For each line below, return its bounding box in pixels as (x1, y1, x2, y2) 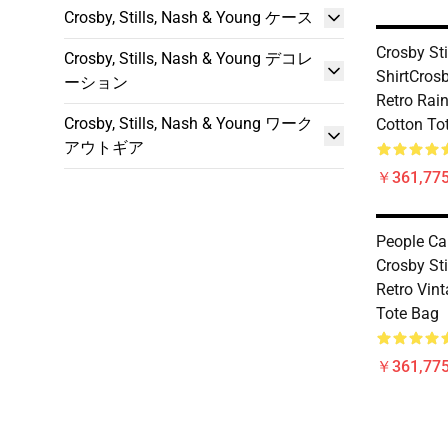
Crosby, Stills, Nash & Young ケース (64, 8, 313, 27)
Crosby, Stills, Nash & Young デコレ (64, 49, 313, 68)
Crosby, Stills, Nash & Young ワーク (64, 114, 313, 133)
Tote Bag (376, 304, 439, 323)
